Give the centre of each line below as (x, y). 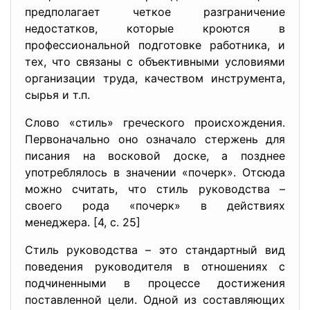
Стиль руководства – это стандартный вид (155, 250)
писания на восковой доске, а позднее (155, 156)
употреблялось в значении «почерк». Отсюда (155, 172)
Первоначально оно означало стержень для (155, 139)
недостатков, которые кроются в (155, 28)
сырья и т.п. (57, 95)
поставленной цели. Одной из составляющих (155, 300)
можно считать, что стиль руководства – (155, 189)
